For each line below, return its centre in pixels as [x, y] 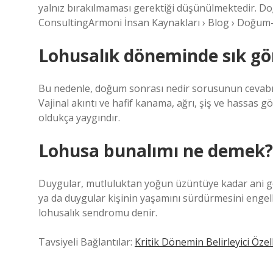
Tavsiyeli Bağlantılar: [87, 242]
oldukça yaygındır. [79, 118]
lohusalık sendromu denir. [98, 213]
